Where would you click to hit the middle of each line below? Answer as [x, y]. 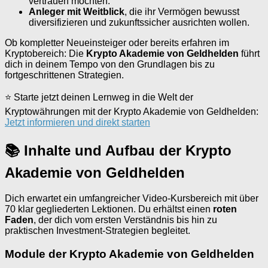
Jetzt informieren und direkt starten [77, 123]
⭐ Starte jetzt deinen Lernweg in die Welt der [99, 98]
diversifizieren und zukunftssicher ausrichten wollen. [139, 23]
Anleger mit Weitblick [77, 12]
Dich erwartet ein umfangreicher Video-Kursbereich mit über [132, 199]
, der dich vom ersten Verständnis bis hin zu [125, 220]
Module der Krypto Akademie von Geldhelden [130, 254]
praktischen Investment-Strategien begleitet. [98, 231]
